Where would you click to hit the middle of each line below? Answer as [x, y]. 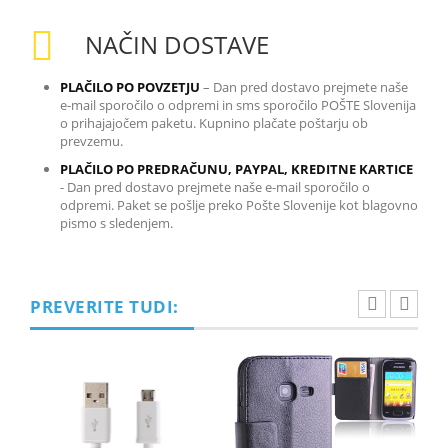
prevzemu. [91, 140]
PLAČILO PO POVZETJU [130, 86]
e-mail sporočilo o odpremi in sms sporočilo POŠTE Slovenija [238, 104]
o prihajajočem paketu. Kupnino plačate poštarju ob [214, 122]
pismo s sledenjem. [116, 222]
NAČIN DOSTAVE [177, 44]
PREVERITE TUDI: [104, 306]
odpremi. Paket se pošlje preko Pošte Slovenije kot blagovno [239, 204]
